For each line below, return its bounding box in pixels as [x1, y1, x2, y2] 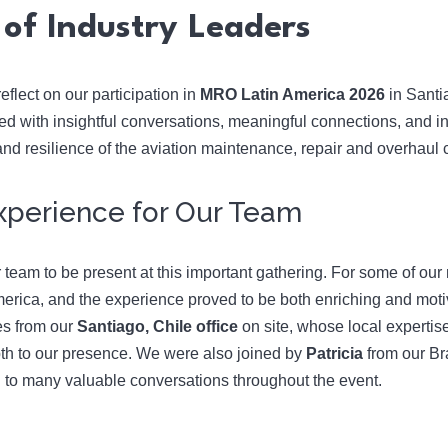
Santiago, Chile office [76, 318, 238, 335]
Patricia [305, 345, 363, 362]
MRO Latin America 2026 [199, 86, 385, 103]
